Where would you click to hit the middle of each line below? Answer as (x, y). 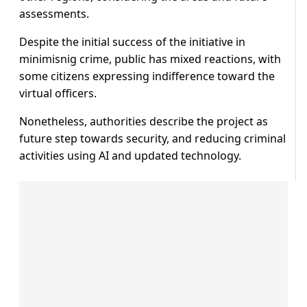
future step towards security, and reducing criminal (152, 139)
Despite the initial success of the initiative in (132, 42)
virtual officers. (58, 94)
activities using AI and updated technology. (130, 156)
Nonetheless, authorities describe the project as (144, 122)
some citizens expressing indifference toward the (147, 76)
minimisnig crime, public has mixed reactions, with (150, 59)
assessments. (54, 14)
